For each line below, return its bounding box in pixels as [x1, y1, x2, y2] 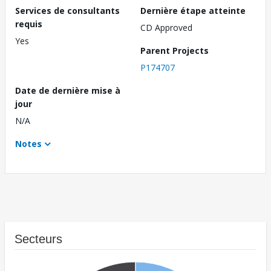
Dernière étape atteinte [140, 5, 246, 17]
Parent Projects [140, 45, 209, 57]
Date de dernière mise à [15, 85, 120, 97]
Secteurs [15, 232, 62, 246]
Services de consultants [15, 5, 120, 17]
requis [15, 18, 42, 30]
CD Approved [140, 22, 192, 34]
